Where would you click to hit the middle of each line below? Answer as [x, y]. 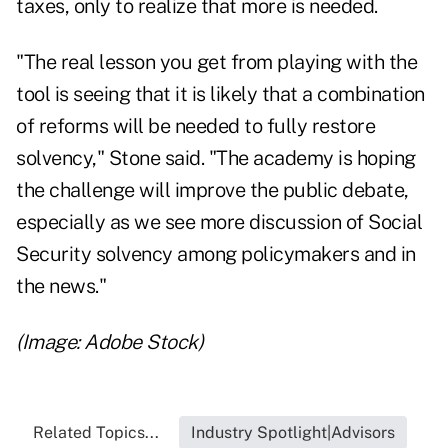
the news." [61, 286]
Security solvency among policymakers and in [216, 254]
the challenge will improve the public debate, [212, 190]
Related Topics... [96, 433]
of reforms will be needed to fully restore [195, 126]
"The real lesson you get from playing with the [216, 62]
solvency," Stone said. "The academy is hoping [216, 158]
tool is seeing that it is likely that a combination [220, 94]
